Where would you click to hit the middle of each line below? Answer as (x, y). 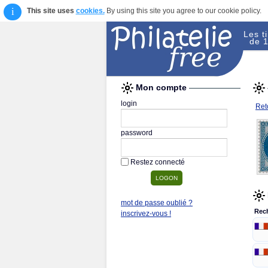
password (137, 133)
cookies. (90, 11)
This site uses (51, 11)
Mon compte (162, 87)
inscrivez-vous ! (146, 214)
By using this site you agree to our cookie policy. (183, 11)
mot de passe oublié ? (157, 203)
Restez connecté (158, 162)
